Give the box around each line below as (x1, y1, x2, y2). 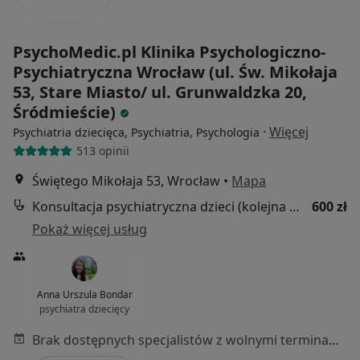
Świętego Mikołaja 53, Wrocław (32, 171, 220, 190)
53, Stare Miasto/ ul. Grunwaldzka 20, (13, 80, 307, 103)
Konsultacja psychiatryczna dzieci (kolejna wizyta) (289, 197, 300, 215)
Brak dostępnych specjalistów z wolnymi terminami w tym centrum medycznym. (329, 330, 339, 349)
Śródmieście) (13, 100, 120, 123)
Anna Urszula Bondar (36, 287, 133, 301)
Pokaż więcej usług (32, 219, 147, 238)
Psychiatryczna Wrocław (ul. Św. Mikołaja (13, 60, 337, 83)
